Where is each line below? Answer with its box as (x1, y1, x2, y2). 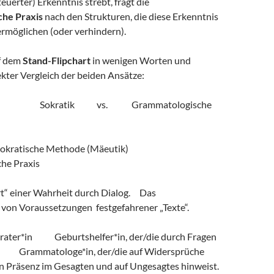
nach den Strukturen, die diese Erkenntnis (43, 10, 218, 22)
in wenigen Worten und (91, 54, 191, 66)
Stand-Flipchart (23, 54, 91, 66)
